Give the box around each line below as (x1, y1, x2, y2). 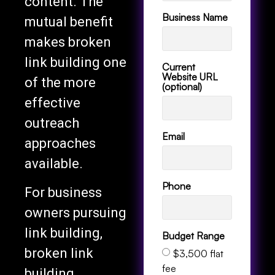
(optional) (162, 80, 202, 93)
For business (25, 185, 102, 201)
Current (162, 61, 195, 73)
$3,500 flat (173, 247, 223, 260)
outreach (25, 115, 79, 131)
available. (25, 156, 83, 171)
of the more (25, 75, 96, 90)
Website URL (162, 71, 218, 83)
